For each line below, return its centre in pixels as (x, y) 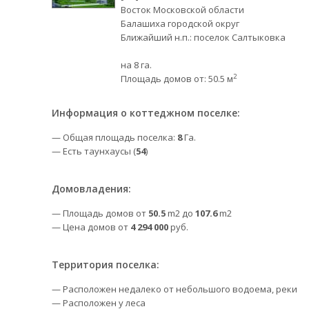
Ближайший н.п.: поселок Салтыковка (203, 37)
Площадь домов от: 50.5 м (177, 79)
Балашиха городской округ (180, 23)
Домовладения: (91, 189)
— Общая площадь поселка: (114, 137)
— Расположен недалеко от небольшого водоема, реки (175, 289)
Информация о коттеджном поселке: (146, 113)
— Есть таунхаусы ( (94, 151)
